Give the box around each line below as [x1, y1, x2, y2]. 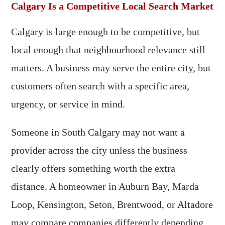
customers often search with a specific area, [11, 80, 190, 91]
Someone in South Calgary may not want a [11, 127, 185, 138]
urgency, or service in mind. [11, 98, 126, 109]
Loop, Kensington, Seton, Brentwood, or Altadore [11, 199, 213, 210]
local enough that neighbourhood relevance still [11, 44, 206, 55]
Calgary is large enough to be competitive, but [11, 26, 200, 37]
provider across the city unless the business [11, 145, 188, 156]
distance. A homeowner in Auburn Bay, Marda [11, 181, 199, 192]
